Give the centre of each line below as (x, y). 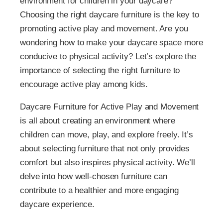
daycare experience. (57, 204)
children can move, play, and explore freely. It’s (107, 135)
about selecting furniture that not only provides (105, 149)
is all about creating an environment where (98, 121)
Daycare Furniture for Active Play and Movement (110, 107)
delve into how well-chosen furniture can (94, 176)
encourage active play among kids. (84, 84)
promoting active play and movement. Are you (104, 29)
